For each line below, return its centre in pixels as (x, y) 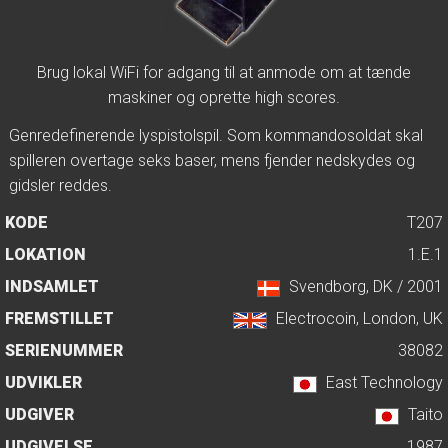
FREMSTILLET (59, 319)
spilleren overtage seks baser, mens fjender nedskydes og (212, 161)
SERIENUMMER (64, 351)
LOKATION (45, 255)
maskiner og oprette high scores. (224, 98)
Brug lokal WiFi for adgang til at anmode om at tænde (224, 73)
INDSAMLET (52, 287)
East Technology (384, 383)
